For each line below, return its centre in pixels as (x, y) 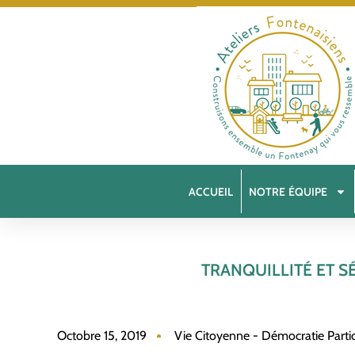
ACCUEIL (211, 191)
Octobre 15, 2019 (102, 336)
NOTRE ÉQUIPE (288, 191)
